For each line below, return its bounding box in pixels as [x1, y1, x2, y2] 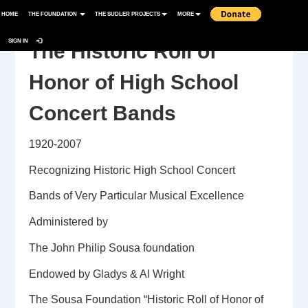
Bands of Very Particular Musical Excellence [29, 190, 245, 202]
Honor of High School [29, 71, 239, 94]
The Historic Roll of [29, 40, 217, 63]
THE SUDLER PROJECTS [95, 10, 161, 18]
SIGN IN [8, 37, 29, 44]
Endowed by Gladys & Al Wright [29, 267, 185, 280]
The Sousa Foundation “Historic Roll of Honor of [29, 294, 264, 306]
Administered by [29, 216, 109, 228]
